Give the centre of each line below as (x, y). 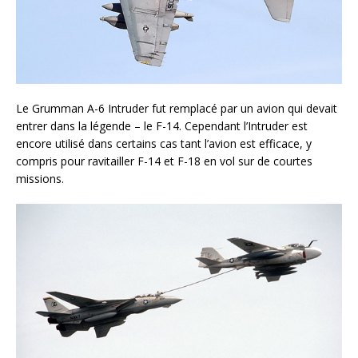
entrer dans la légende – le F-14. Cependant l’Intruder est (162, 125)
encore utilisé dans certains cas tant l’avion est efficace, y (164, 143)
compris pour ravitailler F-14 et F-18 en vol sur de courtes (164, 161)
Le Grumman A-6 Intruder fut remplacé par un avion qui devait (177, 108)
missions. (40, 178)
